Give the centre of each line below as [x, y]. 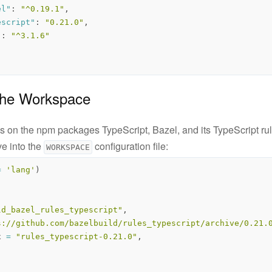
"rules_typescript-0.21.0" [76, 236]
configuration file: [130, 146]
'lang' [21, 169]
